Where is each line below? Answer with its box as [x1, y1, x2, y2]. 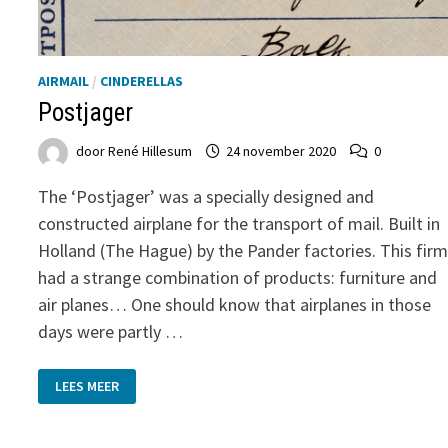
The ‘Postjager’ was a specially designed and [38, 184, 375, 208]
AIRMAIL [38, 71, 90, 90]
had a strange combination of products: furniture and [38, 265, 438, 289]
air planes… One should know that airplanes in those [38, 292, 432, 316]
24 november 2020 [226, 142, 337, 161]
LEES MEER [55, 377, 120, 396]
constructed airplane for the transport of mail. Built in [38, 211, 441, 235]
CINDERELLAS [100, 71, 184, 90]
